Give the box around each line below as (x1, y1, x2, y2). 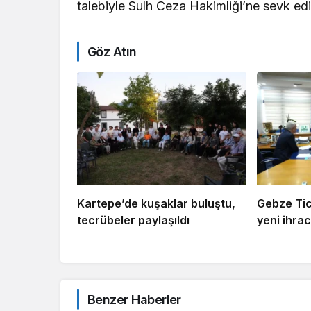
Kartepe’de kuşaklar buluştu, (77, 196, 235, 210)
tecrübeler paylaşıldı (77, 212, 190, 227)
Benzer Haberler (87, 292, 181, 307)
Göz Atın (87, 44, 137, 59)
